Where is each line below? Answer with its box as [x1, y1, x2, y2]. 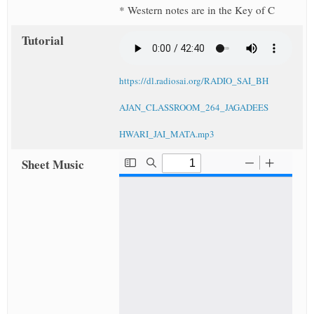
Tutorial [22, 32, 64, 50]
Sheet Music [22, 156, 84, 174]
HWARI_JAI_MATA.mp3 [118, 128, 214, 141]
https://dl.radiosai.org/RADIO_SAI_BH [118, 74, 268, 88]
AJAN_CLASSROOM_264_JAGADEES [118, 101, 268, 114]
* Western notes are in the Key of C [118, 3, 275, 18]
